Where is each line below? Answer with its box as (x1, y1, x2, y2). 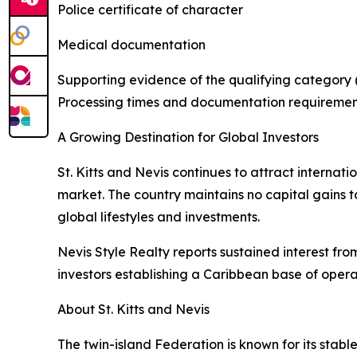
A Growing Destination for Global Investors (57, 129, 319, 145)
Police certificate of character (57, 2, 243, 18)
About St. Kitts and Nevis (57, 301, 210, 317)
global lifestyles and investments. (57, 209, 260, 225)
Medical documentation (57, 37, 206, 53)
